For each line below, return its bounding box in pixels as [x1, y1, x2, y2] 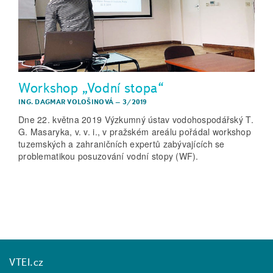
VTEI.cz [9, 255, 44, 268]
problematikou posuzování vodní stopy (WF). [18, 150, 199, 163]
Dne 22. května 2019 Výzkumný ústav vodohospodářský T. [18, 113, 253, 126]
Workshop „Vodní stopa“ [18, 79, 165, 96]
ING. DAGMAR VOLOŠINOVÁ [18, 97, 114, 107]
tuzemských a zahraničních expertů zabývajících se [18, 138, 225, 151]
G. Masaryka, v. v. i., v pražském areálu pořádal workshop [18, 126, 251, 138]
